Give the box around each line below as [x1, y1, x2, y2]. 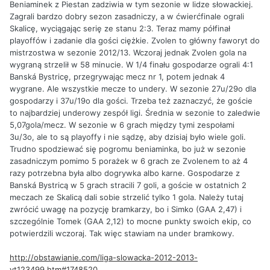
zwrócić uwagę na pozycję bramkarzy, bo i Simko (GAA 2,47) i [10, 204, 242, 214]
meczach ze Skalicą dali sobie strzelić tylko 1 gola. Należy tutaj [10, 192, 243, 202]
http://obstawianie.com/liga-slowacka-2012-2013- [10, 252, 198, 262]
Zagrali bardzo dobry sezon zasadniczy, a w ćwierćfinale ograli [10, 11, 244, 21]
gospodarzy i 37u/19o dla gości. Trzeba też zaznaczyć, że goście [10, 95, 253, 105]
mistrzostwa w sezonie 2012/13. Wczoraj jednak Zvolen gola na [10, 47, 246, 57]
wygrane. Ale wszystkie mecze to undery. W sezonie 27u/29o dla [10, 83, 256, 93]
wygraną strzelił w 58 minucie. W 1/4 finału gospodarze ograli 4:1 [10, 59, 253, 69]
